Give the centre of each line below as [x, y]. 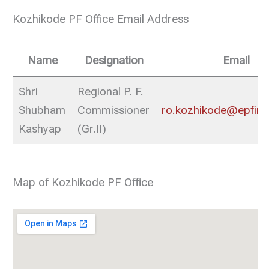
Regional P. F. [111, 92]
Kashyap [40, 129]
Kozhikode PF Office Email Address [101, 20]
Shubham [42, 111]
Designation [114, 61]
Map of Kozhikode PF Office [83, 182]
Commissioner [114, 111]
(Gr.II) [92, 129]
